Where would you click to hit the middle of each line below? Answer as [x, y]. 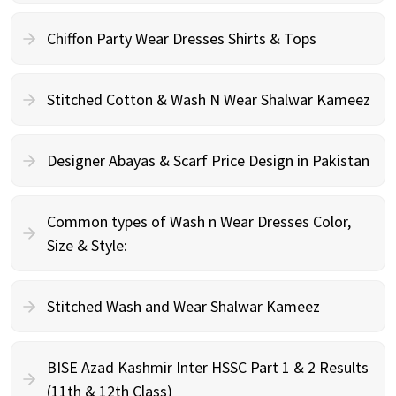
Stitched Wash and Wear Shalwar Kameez [183, 306]
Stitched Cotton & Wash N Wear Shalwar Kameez [209, 99]
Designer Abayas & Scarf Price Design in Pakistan [208, 160]
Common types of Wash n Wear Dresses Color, [199, 221]
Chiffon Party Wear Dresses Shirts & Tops [182, 38]
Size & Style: [87, 245]
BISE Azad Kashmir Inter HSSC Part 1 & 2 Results [208, 367]
